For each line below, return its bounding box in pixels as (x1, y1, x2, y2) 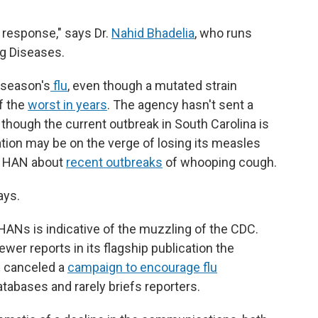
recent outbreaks (66, 155, 163, 170)
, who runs (194, 26, 252, 40)
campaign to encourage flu (67, 260, 217, 275)
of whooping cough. (163, 155, 277, 170)
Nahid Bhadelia (111, 26, 194, 40)
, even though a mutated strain (67, 78, 237, 93)
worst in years (28, 97, 107, 112)
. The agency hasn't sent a (107, 97, 253, 112)
